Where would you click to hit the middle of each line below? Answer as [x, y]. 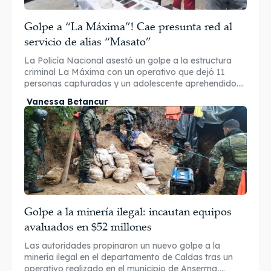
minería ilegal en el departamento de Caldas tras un [129, 257]
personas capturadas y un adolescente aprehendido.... [134, 84]
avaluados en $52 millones [88, 227]
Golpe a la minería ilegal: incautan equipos [128, 211]
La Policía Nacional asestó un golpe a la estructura [128, 61]
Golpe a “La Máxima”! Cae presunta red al [128, 26]
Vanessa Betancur [67, 102]
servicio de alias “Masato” [88, 41]
